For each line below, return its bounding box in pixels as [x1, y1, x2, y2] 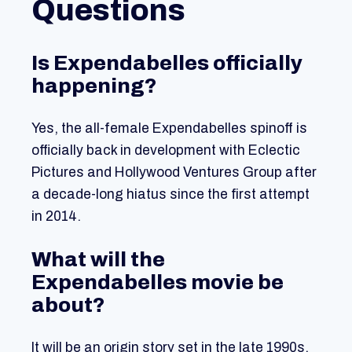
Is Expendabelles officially [31, 52, 302, 75]
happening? [31, 75, 157, 97]
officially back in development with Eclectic [31, 143, 300, 159]
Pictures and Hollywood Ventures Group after [31, 165, 317, 181]
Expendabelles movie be [31, 271, 284, 294]
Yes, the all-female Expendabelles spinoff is [31, 121, 307, 137]
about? [31, 294, 105, 317]
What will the [31, 248, 165, 271]
